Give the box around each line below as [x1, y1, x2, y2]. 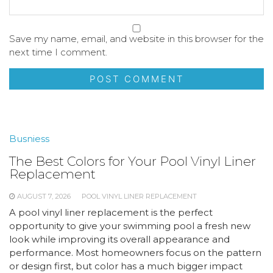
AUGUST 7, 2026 [17, 192, 71, 200]
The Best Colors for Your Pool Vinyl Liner [9, 154, 256, 169]
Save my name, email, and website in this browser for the [9, 33, 264, 44]
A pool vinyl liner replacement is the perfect [9, 207, 213, 218]
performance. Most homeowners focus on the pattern [9, 247, 261, 258]
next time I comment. [9, 46, 107, 58]
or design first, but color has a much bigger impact [9, 260, 243, 272]
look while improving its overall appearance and [9, 233, 230, 245]
